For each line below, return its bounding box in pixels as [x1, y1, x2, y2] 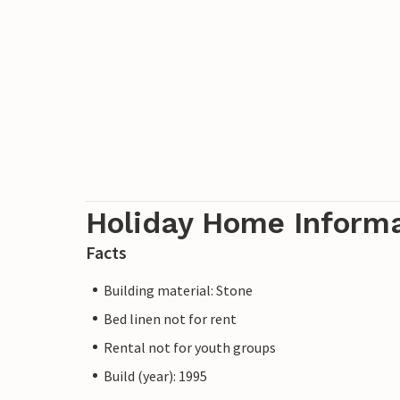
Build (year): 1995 [104, 366, 207, 385]
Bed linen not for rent [104, 309, 237, 328]
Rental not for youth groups [104, 337, 276, 356]
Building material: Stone [104, 280, 253, 299]
